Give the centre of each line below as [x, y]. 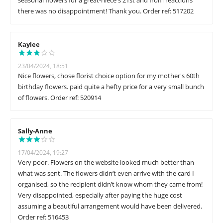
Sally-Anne [35, 131]
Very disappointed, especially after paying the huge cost [100, 195]
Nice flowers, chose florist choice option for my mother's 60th [109, 76]
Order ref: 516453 [43, 217]
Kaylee [29, 45]
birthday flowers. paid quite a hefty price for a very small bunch [111, 87]
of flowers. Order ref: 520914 [59, 98]
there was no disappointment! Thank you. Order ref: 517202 [106, 11]
